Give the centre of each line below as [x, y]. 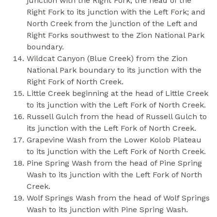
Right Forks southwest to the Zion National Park [116, 35]
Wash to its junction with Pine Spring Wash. [107, 209]
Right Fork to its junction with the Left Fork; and [116, 12]
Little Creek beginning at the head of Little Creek [117, 93]
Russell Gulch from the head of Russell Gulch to [117, 116]
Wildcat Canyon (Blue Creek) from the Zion [107, 58]
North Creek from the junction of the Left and [112, 23]
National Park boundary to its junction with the [114, 70]
